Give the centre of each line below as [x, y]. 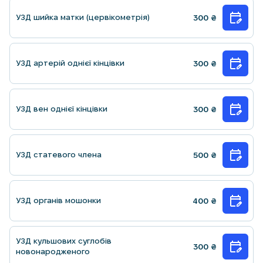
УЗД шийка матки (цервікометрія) [83, 17]
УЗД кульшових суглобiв [64, 241]
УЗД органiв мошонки [58, 200]
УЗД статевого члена [59, 154]
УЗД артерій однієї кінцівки [70, 63]
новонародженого [53, 251]
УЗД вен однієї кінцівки [62, 109]
